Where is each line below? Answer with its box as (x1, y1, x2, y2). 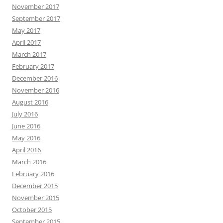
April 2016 (12, 145, 41, 155)
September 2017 (12, 14, 60, 23)
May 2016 (12, 133, 40, 143)
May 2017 (12, 26, 40, 35)
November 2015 (12, 193, 59, 203)
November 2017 (12, 2, 59, 11)
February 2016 (12, 169, 54, 179)
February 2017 (12, 62, 54, 71)
